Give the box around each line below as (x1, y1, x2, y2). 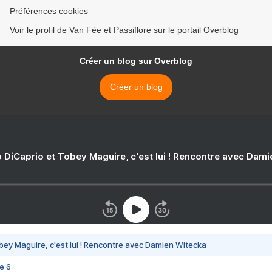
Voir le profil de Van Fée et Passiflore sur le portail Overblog (10, 25, 239, 35)
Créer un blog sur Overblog (80, 56, 192, 66)
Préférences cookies (10, 6, 88, 16)
